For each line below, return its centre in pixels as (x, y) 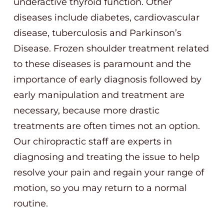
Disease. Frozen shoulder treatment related (111, 48)
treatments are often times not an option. (107, 126)
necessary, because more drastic (86, 110)
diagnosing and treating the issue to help (106, 157)
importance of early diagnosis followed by (107, 79)
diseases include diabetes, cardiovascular (106, 17)
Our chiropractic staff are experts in (93, 141)
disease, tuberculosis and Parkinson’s (97, 33)
